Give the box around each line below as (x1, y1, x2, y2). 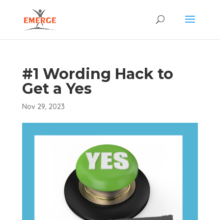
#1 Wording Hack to (22, 65, 173, 83)
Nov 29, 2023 (22, 102, 65, 111)
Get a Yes (22, 80, 92, 98)
